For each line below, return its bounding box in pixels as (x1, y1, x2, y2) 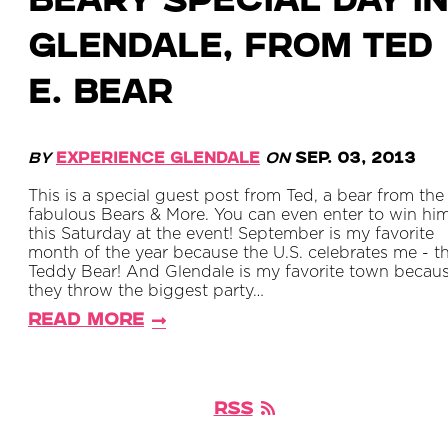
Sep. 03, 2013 (295, 152, 416, 168)
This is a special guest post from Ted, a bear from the (28, 188, 444, 205)
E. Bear (28, 80, 172, 112)
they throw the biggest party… (28, 283, 264, 300)
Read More (28, 313, 144, 330)
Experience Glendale (56, 152, 260, 168)
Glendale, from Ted (28, 34, 432, 66)
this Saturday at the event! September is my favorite (28, 226, 434, 243)
